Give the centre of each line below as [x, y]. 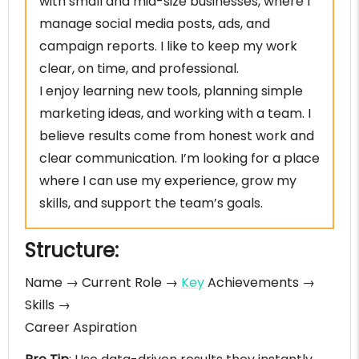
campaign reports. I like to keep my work [168, 46]
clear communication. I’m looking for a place [179, 159]
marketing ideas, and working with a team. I [175, 114]
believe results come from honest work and [177, 136]
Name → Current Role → [103, 283]
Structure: [72, 251]
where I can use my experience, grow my [168, 181]
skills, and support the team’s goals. [151, 204]
